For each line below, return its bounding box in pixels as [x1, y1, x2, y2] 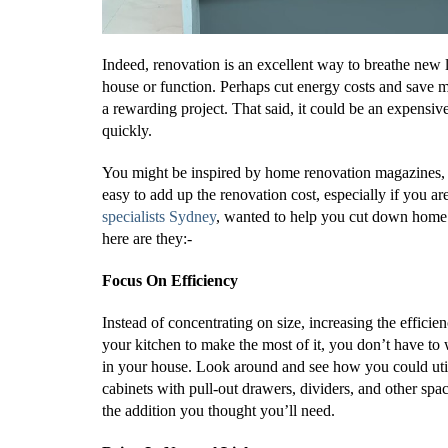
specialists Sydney [102, 208, 216, 225]
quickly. [102, 122, 152, 139]
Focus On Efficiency [102, 272, 238, 289]
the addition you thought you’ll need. [102, 402, 335, 419]
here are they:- [102, 230, 192, 247]
